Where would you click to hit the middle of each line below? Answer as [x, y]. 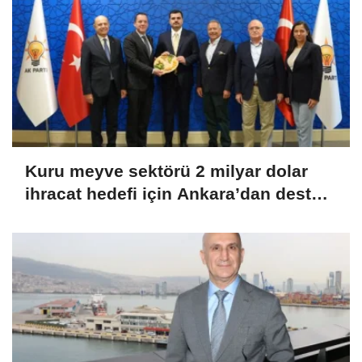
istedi [48, 217]
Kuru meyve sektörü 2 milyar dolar [166, 171]
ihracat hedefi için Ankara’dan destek [178, 194]
